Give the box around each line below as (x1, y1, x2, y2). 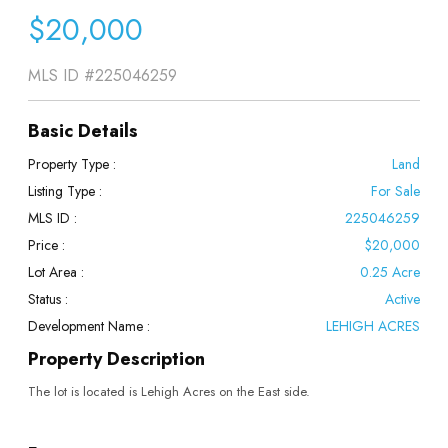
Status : (28, 288, 69, 309)
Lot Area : (28, 261, 85, 282)
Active (384, 288, 420, 309)
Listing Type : (28, 180, 103, 201)
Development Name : (28, 315, 151, 336)
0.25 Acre (359, 261, 420, 282)
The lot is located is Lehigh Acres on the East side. (28, 381, 311, 401)
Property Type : (28, 153, 117, 174)
